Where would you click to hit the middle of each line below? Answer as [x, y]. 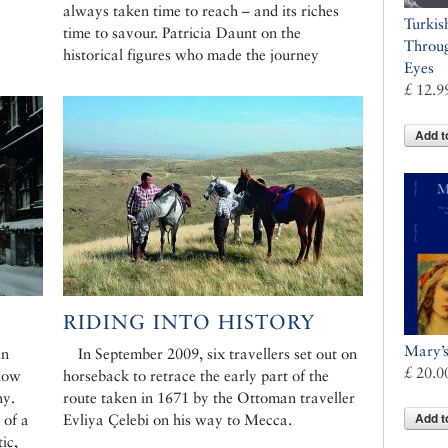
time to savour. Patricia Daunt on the [182, 33]
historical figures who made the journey [191, 55]
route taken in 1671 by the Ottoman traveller [209, 398]
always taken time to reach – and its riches [201, 11]
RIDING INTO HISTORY [189, 322]
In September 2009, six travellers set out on [217, 354]
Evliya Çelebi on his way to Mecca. [177, 420]
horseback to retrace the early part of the [196, 376]
